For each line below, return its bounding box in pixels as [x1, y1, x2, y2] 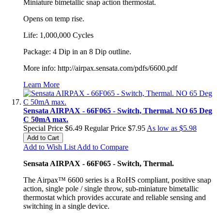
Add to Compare [77, 142, 128, 151]
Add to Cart [27, 134, 59, 141]
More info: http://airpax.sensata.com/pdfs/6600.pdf [23, 63, 177, 72]
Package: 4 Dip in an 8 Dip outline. [23, 47, 131, 56]
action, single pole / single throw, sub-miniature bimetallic [23, 184, 199, 193]
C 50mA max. [23, 115, 68, 124]
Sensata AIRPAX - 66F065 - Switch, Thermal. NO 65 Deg [23, 106, 212, 115]
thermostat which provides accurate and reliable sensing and [23, 193, 206, 201]
